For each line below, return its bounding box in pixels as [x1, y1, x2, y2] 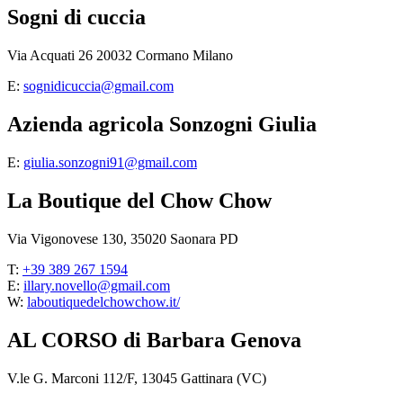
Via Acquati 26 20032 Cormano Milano [7, 48, 233, 64]
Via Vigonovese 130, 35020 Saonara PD [7, 230, 238, 246]
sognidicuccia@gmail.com [23, 78, 174, 94]
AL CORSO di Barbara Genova [7, 327, 301, 352]
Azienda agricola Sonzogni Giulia [7, 112, 317, 137]
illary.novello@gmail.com [23, 277, 170, 293]
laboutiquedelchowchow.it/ [27, 293, 180, 309]
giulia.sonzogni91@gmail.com [23, 155, 197, 170]
